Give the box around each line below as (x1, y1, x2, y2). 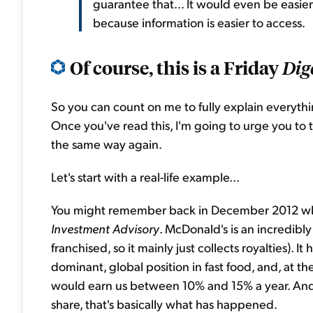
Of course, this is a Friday (70, 55, 282, 79)
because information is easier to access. (93, 14, 305, 30)
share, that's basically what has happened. (51, 296, 277, 312)
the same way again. (51, 136, 162, 152)
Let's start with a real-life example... (51, 168, 240, 184)
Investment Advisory (51, 220, 159, 236)
